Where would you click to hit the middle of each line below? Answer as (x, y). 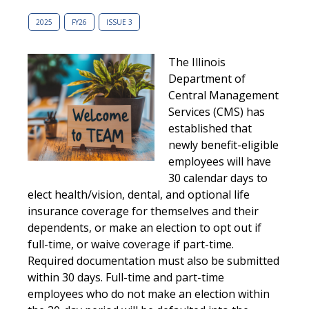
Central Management (223, 96)
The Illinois (197, 62)
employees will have (220, 162)
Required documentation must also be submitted (153, 261)
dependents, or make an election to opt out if (144, 228)
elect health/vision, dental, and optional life (139, 195)
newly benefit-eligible (223, 145)
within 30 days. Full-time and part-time (126, 278)
